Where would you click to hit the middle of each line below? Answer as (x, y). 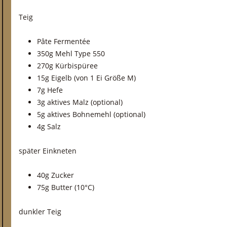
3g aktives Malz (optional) (80, 102)
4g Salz (49, 126)
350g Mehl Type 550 (71, 53)
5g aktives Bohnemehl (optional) (91, 114)
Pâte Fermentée (64, 41)
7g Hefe (50, 90)
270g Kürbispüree (67, 66)
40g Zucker (55, 175)
